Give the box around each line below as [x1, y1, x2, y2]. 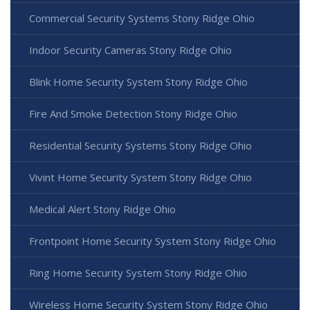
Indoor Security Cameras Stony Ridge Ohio [29, 43, 232, 57]
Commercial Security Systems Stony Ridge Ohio [29, 11, 255, 26]
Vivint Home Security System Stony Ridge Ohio [29, 170, 252, 185]
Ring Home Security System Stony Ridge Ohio [29, 266, 247, 280]
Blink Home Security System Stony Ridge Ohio [29, 75, 248, 89]
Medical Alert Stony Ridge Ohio [29, 202, 176, 217]
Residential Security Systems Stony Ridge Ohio [29, 138, 252, 153]
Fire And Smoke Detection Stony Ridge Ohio [29, 107, 237, 121]
